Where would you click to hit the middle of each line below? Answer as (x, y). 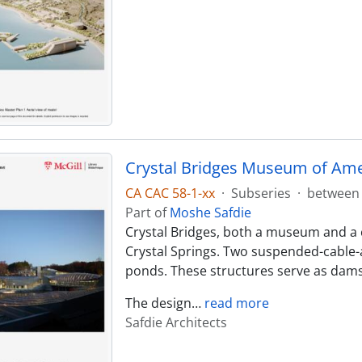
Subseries (261, 193)
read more (236, 303)
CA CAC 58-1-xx (170, 193)
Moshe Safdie (210, 212)
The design (158, 303)
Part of (147, 212)
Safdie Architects (176, 322)
